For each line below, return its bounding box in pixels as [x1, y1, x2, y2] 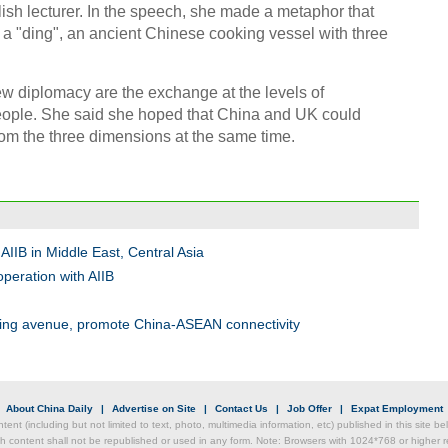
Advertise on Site [111, 403, 196, 414]
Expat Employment [350, 403, 443, 414]
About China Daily [5, 403, 93, 414]
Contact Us [214, 403, 268, 414]
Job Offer [286, 403, 332, 414]
